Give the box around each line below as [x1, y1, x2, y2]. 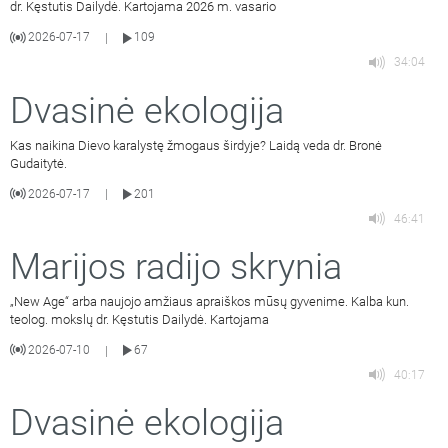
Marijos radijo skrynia [10, 245, 342, 288]
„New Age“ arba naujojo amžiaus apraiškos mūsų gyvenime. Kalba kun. [10, 293, 409, 309]
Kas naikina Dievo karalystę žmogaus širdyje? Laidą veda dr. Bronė [10, 137, 382, 153]
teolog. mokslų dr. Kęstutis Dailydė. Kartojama [10, 311, 269, 327]
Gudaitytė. [10, 155, 67, 171]
